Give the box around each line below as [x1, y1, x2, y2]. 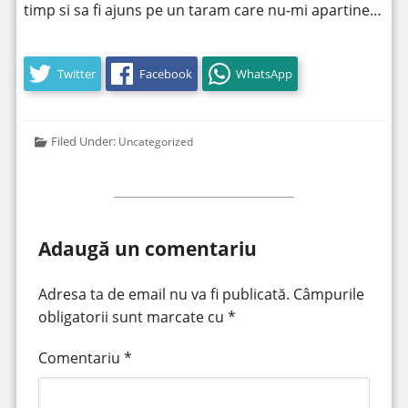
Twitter [56, 66, 96, 83]
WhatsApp [236, 66, 293, 83]
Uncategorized [117, 134, 193, 149]
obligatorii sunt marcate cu [37, 306, 228, 327]
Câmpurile [292, 283, 364, 304]
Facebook [138, 66, 192, 83]
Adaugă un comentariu [37, 236, 257, 262]
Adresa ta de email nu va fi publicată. [37, 283, 290, 304]
